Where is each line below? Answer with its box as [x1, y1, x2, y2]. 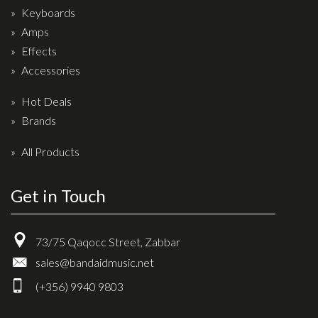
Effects [21, 43, 57, 57]
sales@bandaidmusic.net [35, 255, 154, 269]
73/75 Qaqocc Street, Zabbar [35, 234, 180, 248]
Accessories [21, 62, 80, 77]
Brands [21, 113, 56, 127]
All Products [21, 144, 79, 158]
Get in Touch [11, 185, 106, 206]
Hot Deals [21, 94, 72, 108]
